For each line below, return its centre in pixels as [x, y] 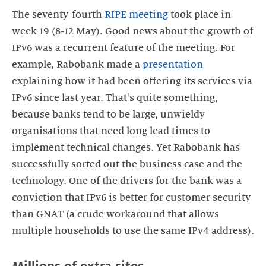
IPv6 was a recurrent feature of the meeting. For [123, 48]
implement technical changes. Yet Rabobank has [126, 148]
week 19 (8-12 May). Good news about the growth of [132, 31]
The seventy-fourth [58, 15]
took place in [199, 15]
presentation [173, 64]
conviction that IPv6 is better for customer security [131, 197]
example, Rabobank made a [77, 64]
